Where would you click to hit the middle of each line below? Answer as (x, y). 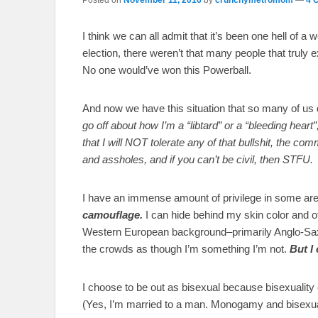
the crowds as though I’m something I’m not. (186, 248)
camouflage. (113, 214)
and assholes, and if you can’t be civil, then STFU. (198, 159)
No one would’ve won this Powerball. (167, 70)
